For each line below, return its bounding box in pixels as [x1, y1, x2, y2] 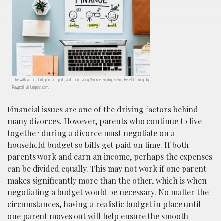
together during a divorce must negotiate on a [7, 128, 175, 139]
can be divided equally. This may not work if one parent [7, 163, 206, 174]
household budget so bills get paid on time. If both [7, 140, 189, 150]
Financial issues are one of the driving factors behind [7, 104, 198, 115]
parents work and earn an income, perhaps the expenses [7, 151, 212, 162]
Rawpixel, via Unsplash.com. [12, 83, 49, 91]
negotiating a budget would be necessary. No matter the [7, 187, 209, 198]
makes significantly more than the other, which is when [7, 175, 207, 186]
